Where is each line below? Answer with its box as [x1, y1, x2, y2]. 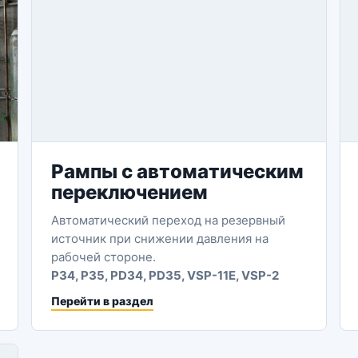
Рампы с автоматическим [50, 160, 304, 183]
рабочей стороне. [50, 249, 156, 265]
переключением [50, 181, 208, 204]
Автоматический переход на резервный [50, 213, 285, 228]
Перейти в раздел [50, 294, 153, 308]
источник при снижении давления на [50, 231, 268, 246]
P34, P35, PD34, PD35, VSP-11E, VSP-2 [50, 268, 279, 283]
